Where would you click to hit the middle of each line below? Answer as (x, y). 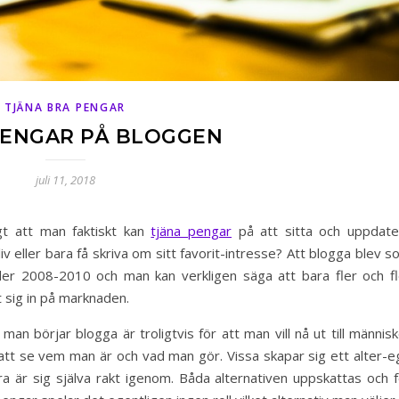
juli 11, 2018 (65, 179)
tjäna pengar (191, 230)
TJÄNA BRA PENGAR (65, 107)
